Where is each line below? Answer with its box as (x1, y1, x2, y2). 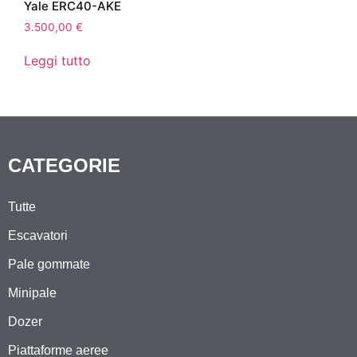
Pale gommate (8, 257, 90, 272)
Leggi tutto (24, 53, 91, 69)
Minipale (8, 286, 57, 300)
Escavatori (8, 229, 68, 243)
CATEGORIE (8, 155, 120, 177)
